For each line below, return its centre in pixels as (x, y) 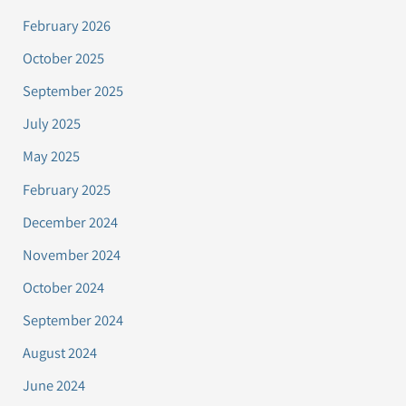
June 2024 (54, 386)
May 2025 (52, 156)
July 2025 (52, 124)
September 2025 (73, 91)
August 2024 (60, 352)
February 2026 (67, 26)
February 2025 (67, 189)
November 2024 (72, 254)
